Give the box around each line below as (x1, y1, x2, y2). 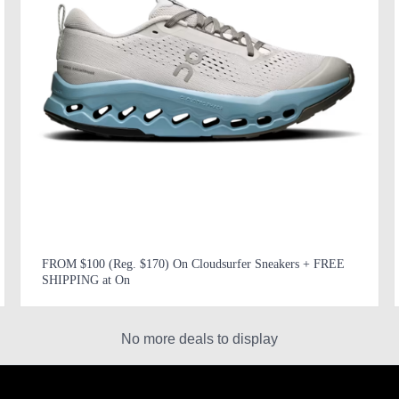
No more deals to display (120, 330, 278, 346)
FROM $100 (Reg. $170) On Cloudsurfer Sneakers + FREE (41, 256, 345, 271)
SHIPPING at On (41, 273, 130, 287)
